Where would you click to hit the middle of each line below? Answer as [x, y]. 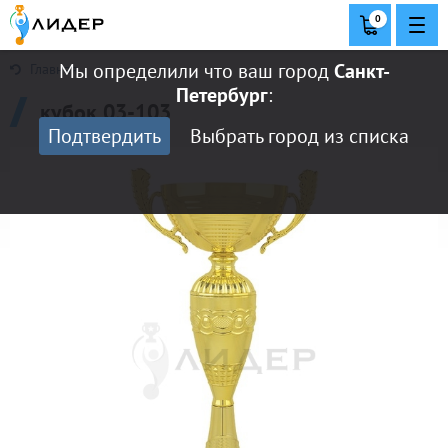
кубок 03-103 [105, 112]
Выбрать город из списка [299, 136]
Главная [52, 69]
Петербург [222, 95]
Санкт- [361, 71]
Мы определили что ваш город [196, 71]
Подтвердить [104, 136]
